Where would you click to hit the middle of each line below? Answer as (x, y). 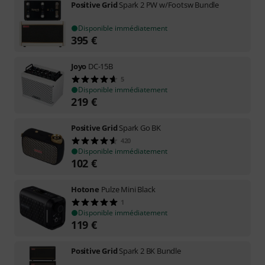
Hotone (85, 189)
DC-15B (101, 66)
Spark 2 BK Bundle (150, 251)
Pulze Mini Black (128, 189)
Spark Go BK (140, 128)
